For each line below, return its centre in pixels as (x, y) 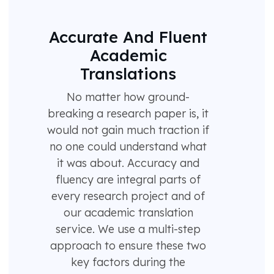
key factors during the (128, 262)
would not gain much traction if (128, 130)
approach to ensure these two (128, 246)
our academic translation (128, 213)
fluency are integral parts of (128, 180)
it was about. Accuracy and (128, 163)
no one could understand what (128, 147)
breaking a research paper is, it (128, 114)
